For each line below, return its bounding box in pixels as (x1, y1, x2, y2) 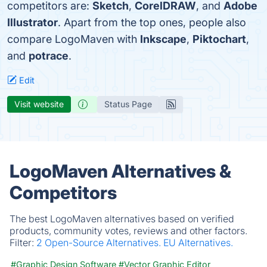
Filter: (10, 237, 36, 249)
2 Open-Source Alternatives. (36, 237, 163, 249)
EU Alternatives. (163, 237, 233, 249)
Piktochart (193, 33, 246, 45)
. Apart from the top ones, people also (58, 16, 246, 29)
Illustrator (7, 16, 58, 29)
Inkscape (140, 33, 187, 45)
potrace (29, 49, 69, 62)
